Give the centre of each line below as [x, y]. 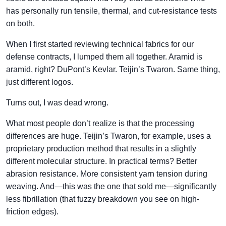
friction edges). [32, 212]
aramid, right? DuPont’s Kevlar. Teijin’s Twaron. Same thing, [113, 69]
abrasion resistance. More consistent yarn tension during [107, 174]
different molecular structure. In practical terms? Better [102, 161]
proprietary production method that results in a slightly [101, 149]
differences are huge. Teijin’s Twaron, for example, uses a [108, 136]
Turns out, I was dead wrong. [57, 103]
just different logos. [40, 82]
